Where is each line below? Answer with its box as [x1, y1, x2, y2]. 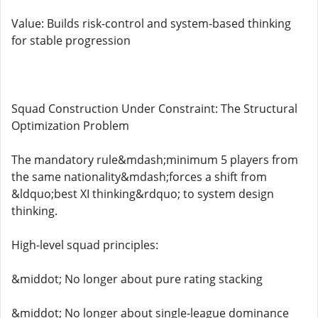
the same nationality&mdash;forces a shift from [11, 169, 267, 185]
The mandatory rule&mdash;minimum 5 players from [11, 152, 298, 168]
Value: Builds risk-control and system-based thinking [11, 16, 291, 31]
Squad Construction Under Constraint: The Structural [11, 101, 297, 116]
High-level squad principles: [11, 237, 158, 253]
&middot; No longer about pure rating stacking [11, 271, 263, 287]
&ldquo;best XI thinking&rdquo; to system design [11, 186, 274, 202]
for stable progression [11, 33, 131, 48]
